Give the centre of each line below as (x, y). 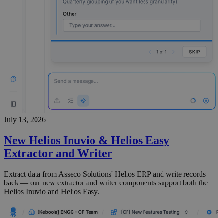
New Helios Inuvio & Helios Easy (87, 140)
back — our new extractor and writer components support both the (106, 182)
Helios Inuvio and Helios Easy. (52, 191)
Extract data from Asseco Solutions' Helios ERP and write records (105, 174)
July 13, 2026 (25, 119)
